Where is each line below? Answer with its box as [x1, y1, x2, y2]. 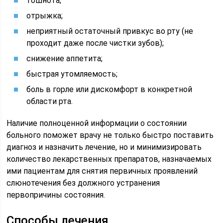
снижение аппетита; [26, 54, 103, 63]
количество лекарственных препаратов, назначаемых [6, 154, 212, 164]
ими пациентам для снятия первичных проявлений [6, 166, 198, 176]
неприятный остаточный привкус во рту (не [26, 26, 194, 36]
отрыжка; [26, 11, 63, 20]
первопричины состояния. [6, 190, 106, 200]
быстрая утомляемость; [26, 69, 118, 79]
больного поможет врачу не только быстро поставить [6, 130, 214, 140]
